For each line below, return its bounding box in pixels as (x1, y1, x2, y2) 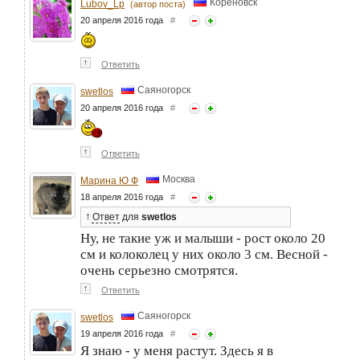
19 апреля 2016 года (80, 328, 170, 338)
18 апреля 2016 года (80, 191, 170, 202)
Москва (162, 173, 195, 185)
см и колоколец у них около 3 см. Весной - (80, 246, 328, 262)
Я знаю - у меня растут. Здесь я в (80, 342, 273, 358)
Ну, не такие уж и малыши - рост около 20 (80, 230, 325, 246)
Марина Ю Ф (80, 174, 138, 186)
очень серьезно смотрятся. (80, 262, 238, 278)
